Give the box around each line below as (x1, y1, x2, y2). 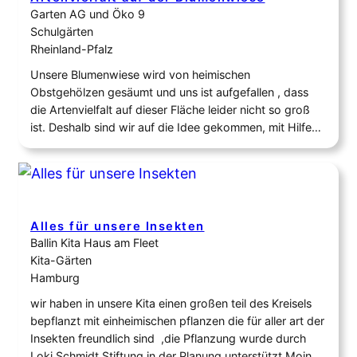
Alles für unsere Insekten (30, 219, 205, 234)
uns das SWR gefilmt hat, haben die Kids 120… (30, 173, 275, 187)
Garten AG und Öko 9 (30, 7, 145, 22)
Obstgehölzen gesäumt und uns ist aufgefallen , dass (30, 85, 308, 100)
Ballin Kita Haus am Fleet (30, 236, 159, 250)
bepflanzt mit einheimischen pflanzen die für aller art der (30, 314, 324, 328)
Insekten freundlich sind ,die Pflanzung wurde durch (30, 331, 306, 346)
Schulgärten (30, 25, 93, 39)
